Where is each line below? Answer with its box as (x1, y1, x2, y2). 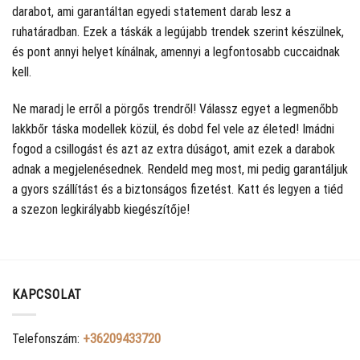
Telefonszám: (12, 330, 83, 346)
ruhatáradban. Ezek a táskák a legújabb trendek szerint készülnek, (12, 23, 344, 39)
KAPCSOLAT (12, 287, 83, 303)
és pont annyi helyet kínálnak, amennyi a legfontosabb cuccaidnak (12, 43, 340, 59)
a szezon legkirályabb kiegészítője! (12, 201, 190, 217)
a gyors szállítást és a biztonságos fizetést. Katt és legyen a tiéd (12, 181, 343, 197)
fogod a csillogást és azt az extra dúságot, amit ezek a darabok (12, 141, 335, 157)
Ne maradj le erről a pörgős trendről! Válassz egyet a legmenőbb (12, 100, 338, 117)
